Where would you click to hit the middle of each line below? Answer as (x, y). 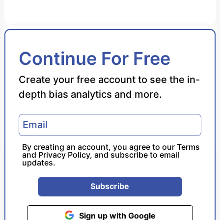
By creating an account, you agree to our (99, 147)
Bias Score (32, 40)
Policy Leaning (39, 104)
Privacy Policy (64, 154)
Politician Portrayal (47, 136)
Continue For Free (94, 58)
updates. (39, 162)
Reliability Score (42, 72)
